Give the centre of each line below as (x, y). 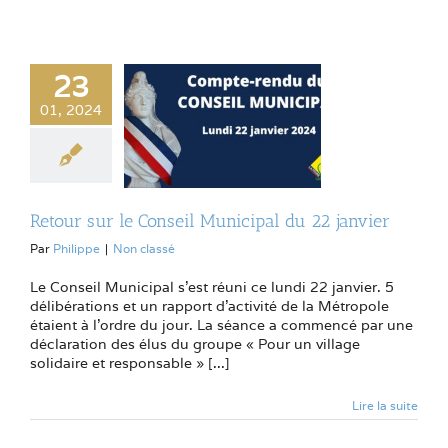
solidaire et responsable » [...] (130, 363)
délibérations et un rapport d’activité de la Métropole (209, 306)
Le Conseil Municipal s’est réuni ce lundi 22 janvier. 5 (212, 287)
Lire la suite (385, 406)
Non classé (144, 249)
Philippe (76, 249)
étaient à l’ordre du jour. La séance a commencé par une (221, 325)
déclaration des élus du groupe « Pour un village (195, 344)
